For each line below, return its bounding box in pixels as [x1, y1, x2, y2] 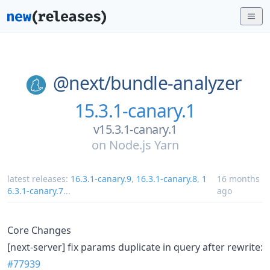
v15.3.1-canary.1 [93, 121, 177, 137]
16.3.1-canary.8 [136, 172, 197, 184]
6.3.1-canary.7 [7, 184, 63, 196]
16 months [216, 172, 260, 184]
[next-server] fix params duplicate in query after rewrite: [7, 240, 263, 254]
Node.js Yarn [108, 136, 179, 153]
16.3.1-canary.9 [71, 172, 131, 184]
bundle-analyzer [110, 71, 242, 95]
